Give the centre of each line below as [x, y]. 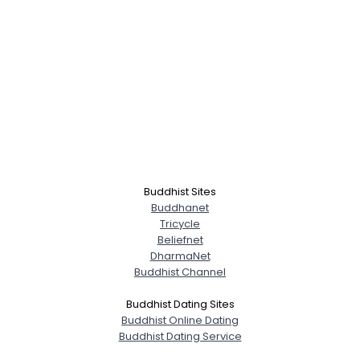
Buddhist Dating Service [180, 336]
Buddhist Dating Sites [180, 304]
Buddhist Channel [180, 272]
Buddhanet [180, 208]
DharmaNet [180, 256]
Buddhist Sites [180, 192]
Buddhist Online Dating [180, 320]
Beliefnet [180, 240]
